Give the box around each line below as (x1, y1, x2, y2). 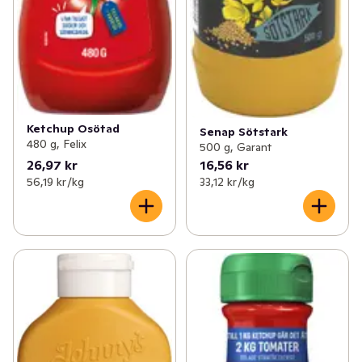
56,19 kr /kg (27, 175, 84, 190)
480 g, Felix (27, 136, 86, 151)
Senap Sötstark (199, 124, 288, 140)
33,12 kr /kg (199, 175, 255, 190)
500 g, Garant (199, 140, 271, 155)
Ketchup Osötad (27, 120, 120, 136)
